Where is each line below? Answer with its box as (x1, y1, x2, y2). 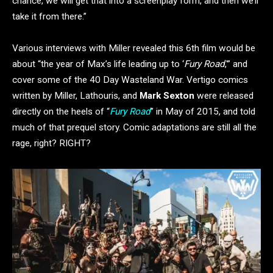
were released (194, 90, 253, 102)
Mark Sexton (140, 90, 194, 102)
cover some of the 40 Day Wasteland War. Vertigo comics (12, 74, 248, 86)
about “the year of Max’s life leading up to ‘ (12, 58, 184, 70)
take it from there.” (12, 11, 87, 23)
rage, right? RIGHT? (12, 138, 91, 149)
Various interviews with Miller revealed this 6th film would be (12, 43, 255, 54)
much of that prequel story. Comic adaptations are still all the (12, 122, 257, 133)
